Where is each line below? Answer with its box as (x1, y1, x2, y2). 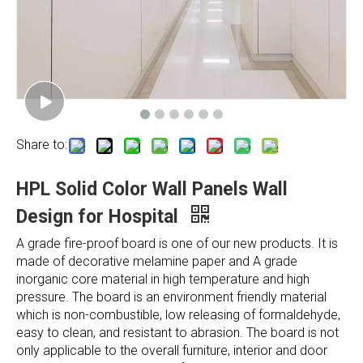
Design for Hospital (16, 206, 183, 228)
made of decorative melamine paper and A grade (16, 254, 297, 269)
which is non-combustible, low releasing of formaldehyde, (16, 307, 340, 322)
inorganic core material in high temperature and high (16, 271, 310, 287)
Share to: (16, 137, 67, 152)
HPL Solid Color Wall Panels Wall (16, 178, 288, 200)
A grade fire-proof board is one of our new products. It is (16, 236, 338, 251)
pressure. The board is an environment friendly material (16, 289, 327, 305)
